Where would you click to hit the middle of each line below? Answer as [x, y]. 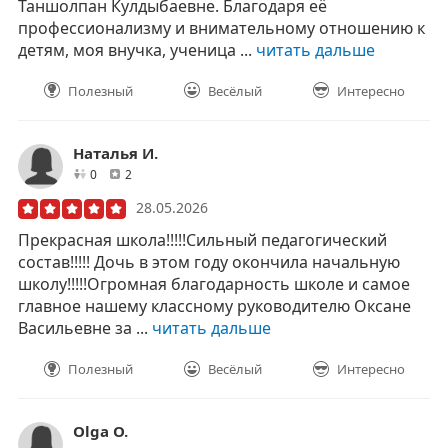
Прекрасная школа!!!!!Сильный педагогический [202, 239]
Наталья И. [115, 152]
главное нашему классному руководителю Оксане [214, 305]
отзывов [155, 173]
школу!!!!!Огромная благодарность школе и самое [214, 283]
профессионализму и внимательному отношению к [221, 27]
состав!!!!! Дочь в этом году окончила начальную [209, 261]
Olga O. [100, 431]
